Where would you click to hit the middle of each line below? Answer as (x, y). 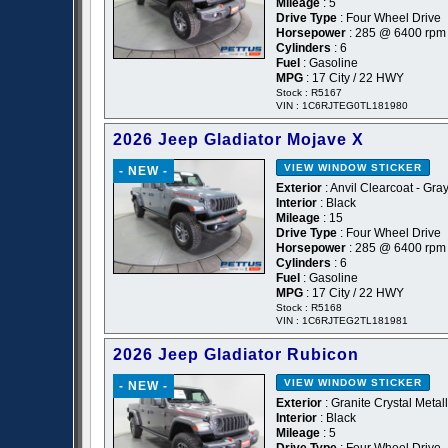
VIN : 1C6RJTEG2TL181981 (342, 321)
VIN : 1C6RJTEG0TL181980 (342, 106)
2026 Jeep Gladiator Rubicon (236, 355)
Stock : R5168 (309, 308)
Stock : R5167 (309, 93)
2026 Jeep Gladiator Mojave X (238, 140)
